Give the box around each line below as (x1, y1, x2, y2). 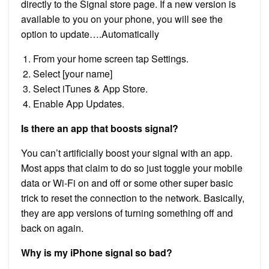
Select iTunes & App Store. (33, 81, 148, 95)
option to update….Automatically (21, 26, 159, 41)
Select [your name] (33, 66, 112, 80)
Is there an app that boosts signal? (21, 121, 178, 135)
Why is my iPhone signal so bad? (21, 245, 172, 259)
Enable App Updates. (33, 96, 124, 110)
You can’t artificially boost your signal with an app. (21, 145, 232, 160)
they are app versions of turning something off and (21, 205, 233, 220)
